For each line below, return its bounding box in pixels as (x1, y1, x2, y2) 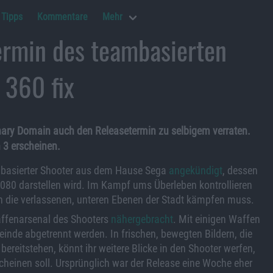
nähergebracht (111, 213, 173, 225)
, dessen (222, 164, 258, 177)
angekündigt (169, 164, 222, 177)
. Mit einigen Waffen (173, 213, 260, 225)
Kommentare (37, 11, 88, 23)
